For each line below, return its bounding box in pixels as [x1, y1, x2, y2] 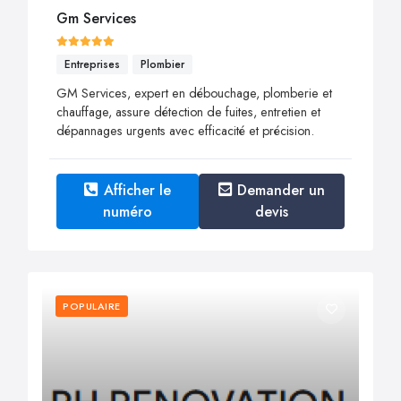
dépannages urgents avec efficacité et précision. [56, 121, 314, 140]
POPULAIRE [63, 298, 121, 313]
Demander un [237, 179, 326, 200]
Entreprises [64, 56, 120, 73]
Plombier [141, 56, 184, 73]
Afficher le [103, 179, 171, 200]
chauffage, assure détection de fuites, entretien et [56, 102, 320, 121]
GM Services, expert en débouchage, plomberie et [56, 83, 332, 102]
